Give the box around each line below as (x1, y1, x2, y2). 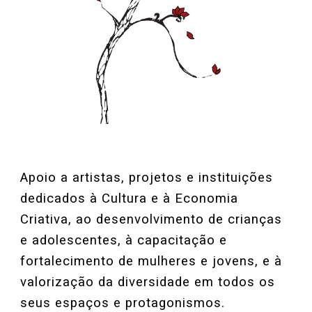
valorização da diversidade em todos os (20, 274, 276, 290)
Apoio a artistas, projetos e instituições (20, 170, 274, 186)
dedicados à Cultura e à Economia (20, 191, 239, 207)
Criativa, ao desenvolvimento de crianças (20, 212, 283, 228)
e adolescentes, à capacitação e (20, 233, 228, 249)
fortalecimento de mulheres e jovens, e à (20, 253, 283, 270)
